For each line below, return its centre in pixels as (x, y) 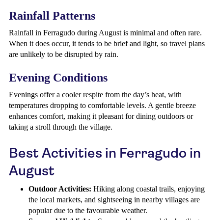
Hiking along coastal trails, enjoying (148, 189)
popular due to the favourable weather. (88, 210)
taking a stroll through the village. (61, 127)
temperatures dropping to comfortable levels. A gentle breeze (102, 105)
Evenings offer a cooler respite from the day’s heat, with (95, 95)
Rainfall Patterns (52, 16)
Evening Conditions (58, 78)
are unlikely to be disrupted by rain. (64, 54)
